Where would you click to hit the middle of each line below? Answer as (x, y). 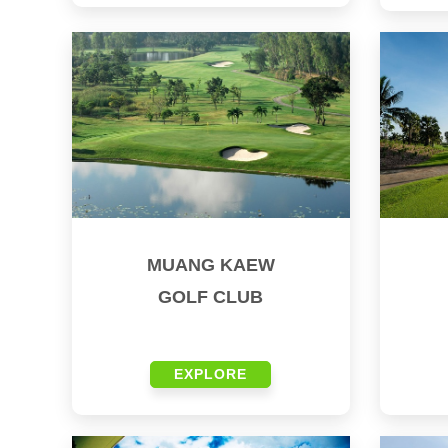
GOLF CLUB (211, 297)
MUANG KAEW (210, 265)
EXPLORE (211, 374)
